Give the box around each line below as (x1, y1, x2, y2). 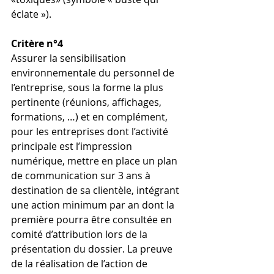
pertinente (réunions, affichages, (11, 95, 164, 109)
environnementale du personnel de (11, 66, 177, 80)
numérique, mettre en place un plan (11, 154, 180, 168)
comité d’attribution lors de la (11, 228, 150, 242)
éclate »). (11, 7, 54, 21)
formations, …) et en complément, (11, 110, 170, 124)
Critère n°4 (11, 37, 63, 51)
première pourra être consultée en (11, 213, 174, 227)
